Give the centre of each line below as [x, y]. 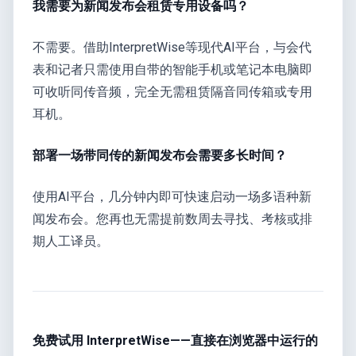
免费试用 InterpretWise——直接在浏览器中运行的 [175, 340]
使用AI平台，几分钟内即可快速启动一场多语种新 [172, 196]
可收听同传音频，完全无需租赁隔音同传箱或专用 [172, 91]
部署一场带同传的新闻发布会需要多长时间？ [160, 155]
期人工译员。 [71, 241]
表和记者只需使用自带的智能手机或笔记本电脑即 [172, 69]
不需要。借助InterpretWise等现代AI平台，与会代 [172, 47]
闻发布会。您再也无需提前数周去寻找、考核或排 [172, 219]
